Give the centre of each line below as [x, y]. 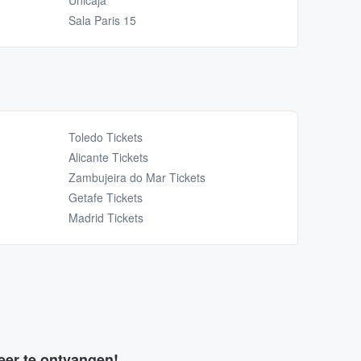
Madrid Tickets [106, 218]
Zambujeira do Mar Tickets [137, 178]
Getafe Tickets [105, 198]
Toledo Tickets [105, 137]
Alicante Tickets [108, 158]
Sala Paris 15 [102, 21]
